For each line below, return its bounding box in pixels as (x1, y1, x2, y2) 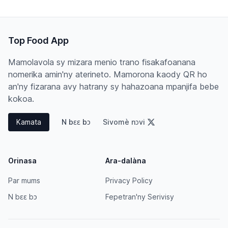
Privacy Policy (105, 176, 153, 185)
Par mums (8, 176, 40, 185)
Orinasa (8, 156, 37, 165)
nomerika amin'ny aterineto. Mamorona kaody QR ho (8, 69, 207, 79)
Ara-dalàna (105, 156, 146, 165)
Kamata (16, 118, 41, 126)
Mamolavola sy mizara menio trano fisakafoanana (8, 57, 195, 67)
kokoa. (8, 94, 34, 104)
